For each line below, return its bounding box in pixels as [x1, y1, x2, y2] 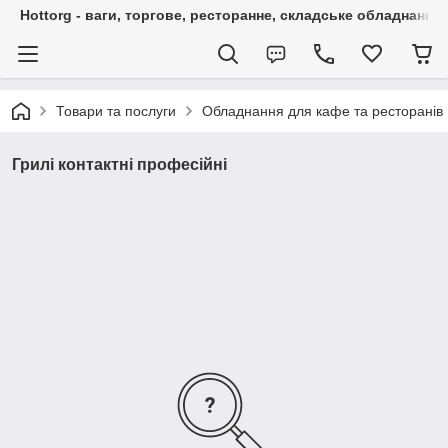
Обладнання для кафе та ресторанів [202, 103, 443, 119]
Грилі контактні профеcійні [12, 156, 227, 173]
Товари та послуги [56, 103, 176, 119]
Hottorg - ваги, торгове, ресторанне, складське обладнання [20, 7, 441, 23]
